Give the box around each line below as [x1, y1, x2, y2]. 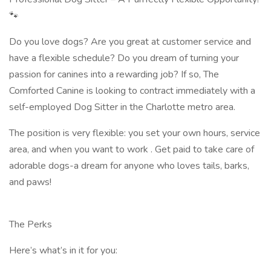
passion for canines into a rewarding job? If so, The [9, 68, 219, 81]
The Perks [9, 218, 54, 231]
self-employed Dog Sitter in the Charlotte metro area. [9, 100, 235, 114]
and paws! [9, 175, 54, 189]
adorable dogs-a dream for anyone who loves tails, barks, [9, 159, 249, 172]
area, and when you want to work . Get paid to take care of [9, 143, 254, 156]
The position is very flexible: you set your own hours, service [9, 126, 260, 140]
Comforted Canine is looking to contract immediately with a [9, 84, 255, 97]
